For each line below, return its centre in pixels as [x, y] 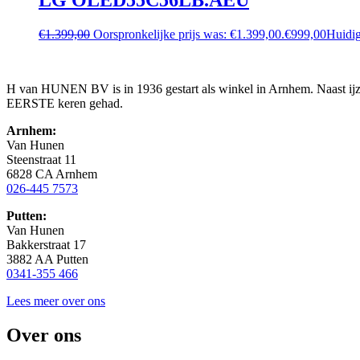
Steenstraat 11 [41, 159]
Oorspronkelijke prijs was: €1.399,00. [189, 34]
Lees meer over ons [56, 301]
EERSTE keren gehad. [65, 103]
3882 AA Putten [47, 259]
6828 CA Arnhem [52, 174]
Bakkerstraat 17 [46, 244]
